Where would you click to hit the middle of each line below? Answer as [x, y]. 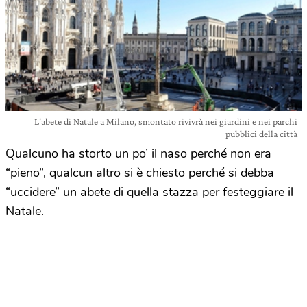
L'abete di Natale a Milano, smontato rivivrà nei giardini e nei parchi [166, 121]
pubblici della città [261, 134]
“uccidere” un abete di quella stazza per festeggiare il [149, 192]
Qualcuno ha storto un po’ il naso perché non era [138, 153]
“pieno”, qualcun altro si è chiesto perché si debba [140, 173]
